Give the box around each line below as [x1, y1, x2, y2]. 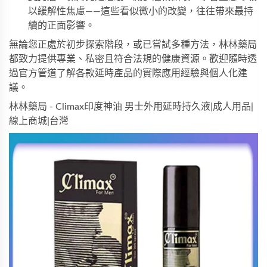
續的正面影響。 [28, 21, 95, 31]
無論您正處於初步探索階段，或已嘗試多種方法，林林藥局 [9, 40, 257, 50]
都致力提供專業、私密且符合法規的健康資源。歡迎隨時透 [9, 54, 257, 64]
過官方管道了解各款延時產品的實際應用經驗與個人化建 [9, 69, 247, 79]
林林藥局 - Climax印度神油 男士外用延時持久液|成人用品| [9, 102, 253, 112]
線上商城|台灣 [9, 116, 69, 126]
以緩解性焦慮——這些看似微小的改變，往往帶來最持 [28, 7, 253, 17]
